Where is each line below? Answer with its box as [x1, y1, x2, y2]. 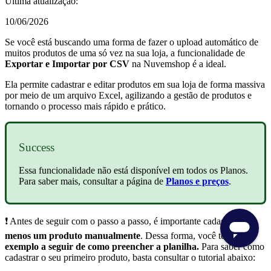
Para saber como [201, 241, 264, 252]
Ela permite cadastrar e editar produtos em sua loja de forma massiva [5, 79, 265, 90]
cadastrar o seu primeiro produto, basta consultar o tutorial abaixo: [5, 252, 258, 263]
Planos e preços [166, 176, 229, 187]
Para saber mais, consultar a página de [19, 176, 166, 187]
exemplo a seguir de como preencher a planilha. [5, 241, 201, 252]
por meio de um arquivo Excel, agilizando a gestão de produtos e [5, 90, 252, 100]
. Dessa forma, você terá [140, 230, 235, 241]
